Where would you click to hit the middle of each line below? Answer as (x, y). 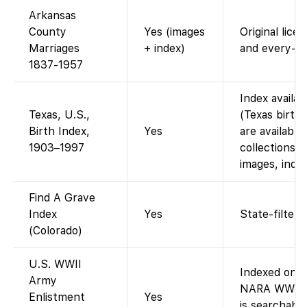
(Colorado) (56, 230)
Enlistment (57, 297)
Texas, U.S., (59, 114)
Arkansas (52, 15)
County (48, 32)
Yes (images (174, 32)
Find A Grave (62, 197)
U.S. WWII (55, 264)
